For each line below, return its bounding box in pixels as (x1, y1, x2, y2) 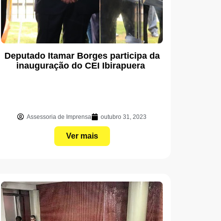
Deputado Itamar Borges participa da (4, 50, 160, 61)
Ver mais (66, 131, 98, 140)
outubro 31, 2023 (101, 113, 147, 120)
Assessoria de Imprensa (27, 113, 91, 120)
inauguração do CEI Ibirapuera (16, 60, 147, 71)
